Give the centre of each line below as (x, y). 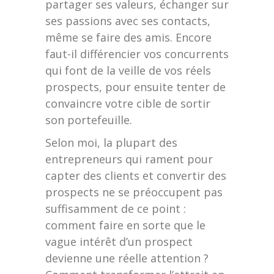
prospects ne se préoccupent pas (134, 192)
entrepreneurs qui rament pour (129, 159)
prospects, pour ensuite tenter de (135, 87)
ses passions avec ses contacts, (128, 21)
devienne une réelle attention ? (127, 258)
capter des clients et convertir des (136, 176)
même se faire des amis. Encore (128, 38)
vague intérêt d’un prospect (119, 242)
